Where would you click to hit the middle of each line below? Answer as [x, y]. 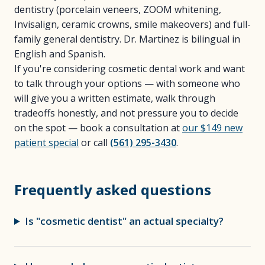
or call [94, 143]
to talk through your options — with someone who [127, 83]
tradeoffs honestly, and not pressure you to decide [126, 113]
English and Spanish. [60, 54]
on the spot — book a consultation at [98, 128]
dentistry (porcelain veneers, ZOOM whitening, [118, 9]
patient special [46, 143]
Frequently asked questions [113, 190]
